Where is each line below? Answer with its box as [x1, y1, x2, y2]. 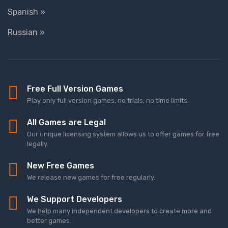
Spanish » [8, 7, 45, 17]
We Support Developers [27, 194, 122, 205]
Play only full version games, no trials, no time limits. [27, 97, 189, 105]
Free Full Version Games [27, 84, 123, 94]
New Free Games [27, 161, 94, 171]
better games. [27, 217, 71, 225]
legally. [27, 140, 48, 148]
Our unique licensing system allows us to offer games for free [27, 130, 219, 138]
